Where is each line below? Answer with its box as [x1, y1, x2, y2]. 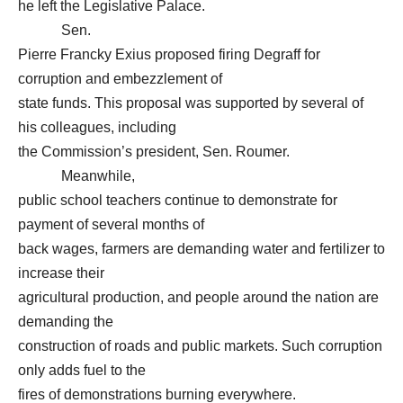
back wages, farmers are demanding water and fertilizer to [18, 241, 385, 256]
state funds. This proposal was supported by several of [18, 95, 363, 111]
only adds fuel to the [18, 363, 146, 378]
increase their [18, 265, 104, 281]
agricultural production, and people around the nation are [18, 290, 379, 305]
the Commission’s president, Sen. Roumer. [18, 144, 290, 159]
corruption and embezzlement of [18, 71, 222, 86]
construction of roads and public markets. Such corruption [18, 338, 382, 354]
